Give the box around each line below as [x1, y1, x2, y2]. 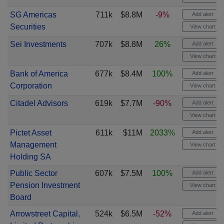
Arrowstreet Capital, [9, 209, 80, 218]
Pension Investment [9, 181, 80, 189]
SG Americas [9, 10, 56, 19]
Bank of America [9, 69, 68, 78]
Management [9, 140, 56, 149]
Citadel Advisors [9, 99, 68, 107]
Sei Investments [9, 40, 66, 48]
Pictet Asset [9, 128, 51, 137]
